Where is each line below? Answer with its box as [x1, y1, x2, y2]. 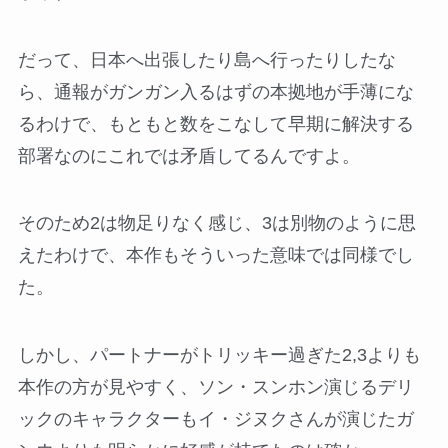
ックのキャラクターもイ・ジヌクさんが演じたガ [17, 409, 414, 430]
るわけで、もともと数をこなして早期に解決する [17, 113, 414, 134]
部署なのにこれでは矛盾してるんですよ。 [17, 145, 360, 166]
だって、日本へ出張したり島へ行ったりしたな [17, 49, 396, 70]
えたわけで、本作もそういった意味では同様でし [17, 245, 414, 266]
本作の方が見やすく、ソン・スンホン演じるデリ [17, 377, 414, 398]
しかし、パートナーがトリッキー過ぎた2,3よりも [17, 345, 421, 366]
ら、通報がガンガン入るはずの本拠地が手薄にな [17, 81, 414, 102]
